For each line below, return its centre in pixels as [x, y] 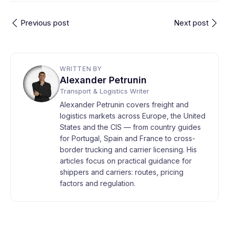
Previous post [45, 23]
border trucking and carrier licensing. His [128, 150]
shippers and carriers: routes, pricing [122, 172]
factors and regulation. [98, 183]
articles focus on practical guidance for [126, 161]
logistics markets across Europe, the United [133, 116]
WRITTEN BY [81, 69]
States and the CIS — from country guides [130, 127]
